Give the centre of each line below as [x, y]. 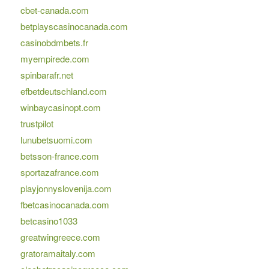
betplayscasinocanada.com [74, 26]
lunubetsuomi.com [56, 140]
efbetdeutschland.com [63, 91]
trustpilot [37, 124]
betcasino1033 [49, 221]
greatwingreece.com [60, 237]
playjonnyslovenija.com [66, 189]
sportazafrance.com [59, 172]
